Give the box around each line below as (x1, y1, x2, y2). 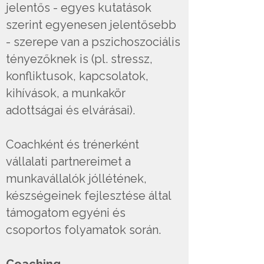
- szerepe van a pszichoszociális (6, 35, 180, 49)
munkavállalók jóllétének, (6, 171, 147, 186)
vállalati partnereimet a (6, 154, 131, 169)
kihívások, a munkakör (6, 86, 126, 100)
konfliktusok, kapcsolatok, (6, 69, 148, 83)
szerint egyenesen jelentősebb (6, 18, 176, 32)
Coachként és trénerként (6, 137, 139, 151)
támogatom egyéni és (6, 206, 126, 220)
